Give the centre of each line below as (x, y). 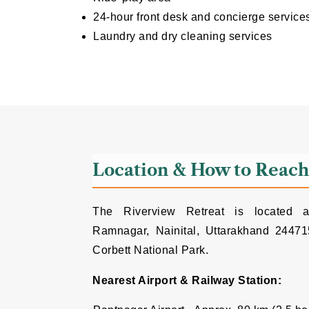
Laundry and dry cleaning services (183, 37)
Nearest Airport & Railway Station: (187, 281)
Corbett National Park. (151, 250)
